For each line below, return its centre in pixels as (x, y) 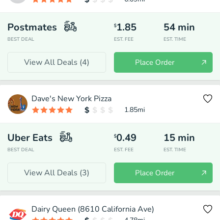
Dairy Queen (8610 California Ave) (93, 209)
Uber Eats (30, 138)
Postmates (32, 27)
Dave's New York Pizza (71, 99)
